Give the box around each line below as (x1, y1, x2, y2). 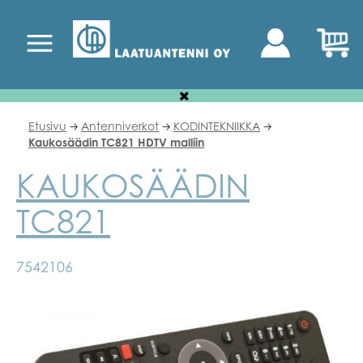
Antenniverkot (81, 119, 159, 133)
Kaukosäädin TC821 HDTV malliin (28, 135, 204, 149)
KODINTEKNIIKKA (173, 119, 260, 133)
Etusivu (28, 119, 66, 133)
